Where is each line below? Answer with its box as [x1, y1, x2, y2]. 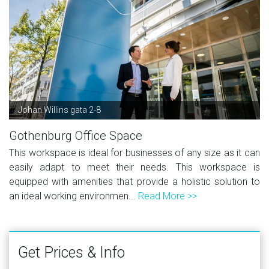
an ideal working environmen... [9, 190, 138, 202]
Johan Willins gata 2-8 [18, 104, 101, 115]
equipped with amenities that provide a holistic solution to [9, 175, 260, 187]
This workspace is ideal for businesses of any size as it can [9, 147, 260, 159]
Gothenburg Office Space [9, 128, 142, 143]
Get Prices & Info [18, 243, 125, 261]
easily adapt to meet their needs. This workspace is [9, 161, 260, 173]
